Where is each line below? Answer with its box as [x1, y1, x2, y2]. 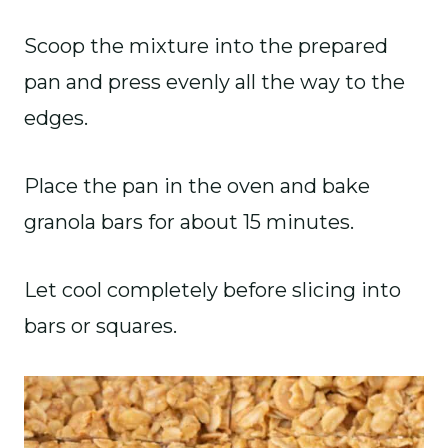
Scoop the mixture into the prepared [24, 34, 388, 58]
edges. [24, 106, 88, 130]
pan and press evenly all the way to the [24, 70, 405, 94]
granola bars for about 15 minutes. [24, 210, 354, 234]
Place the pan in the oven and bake [24, 174, 370, 198]
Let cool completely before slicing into [24, 278, 401, 302]
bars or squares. [24, 314, 177, 338]
